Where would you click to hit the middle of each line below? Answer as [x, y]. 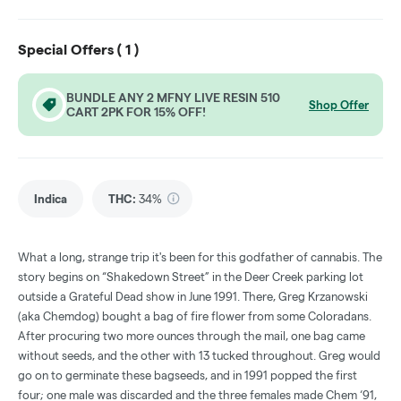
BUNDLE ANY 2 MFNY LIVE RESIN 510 [173, 98]
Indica [51, 199]
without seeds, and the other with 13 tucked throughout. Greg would [199, 356]
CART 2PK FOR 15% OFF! [136, 112]
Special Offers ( [72, 50]
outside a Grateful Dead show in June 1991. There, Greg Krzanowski [193, 297]
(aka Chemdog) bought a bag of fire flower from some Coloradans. [195, 316]
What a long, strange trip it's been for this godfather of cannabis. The [200, 257]
